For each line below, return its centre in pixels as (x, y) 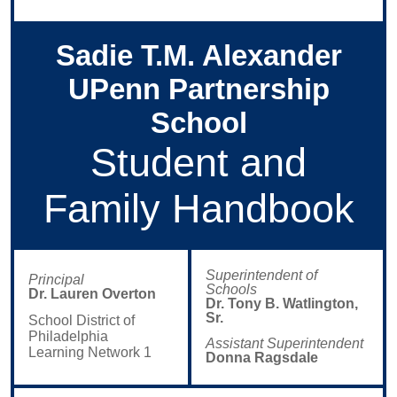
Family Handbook (198, 208)
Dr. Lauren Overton (93, 293)
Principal (57, 279)
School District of (82, 321)
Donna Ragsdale (262, 358)
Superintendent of (262, 275)
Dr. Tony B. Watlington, (282, 303)
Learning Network (86, 353)
